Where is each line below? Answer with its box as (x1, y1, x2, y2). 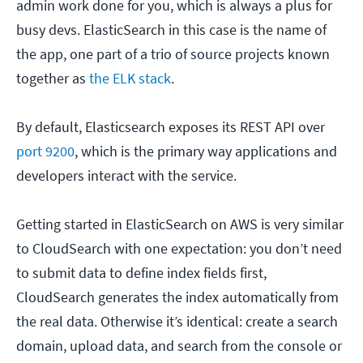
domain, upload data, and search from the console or (16, 336, 342, 356)
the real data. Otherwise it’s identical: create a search (16, 312, 338, 331)
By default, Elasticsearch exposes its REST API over (16, 117, 325, 137)
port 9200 (16, 142, 75, 161)
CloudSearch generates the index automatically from (16, 288, 339, 307)
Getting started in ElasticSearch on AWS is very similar (16, 215, 344, 234)
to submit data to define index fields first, (16, 263, 267, 283)
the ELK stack (89, 69, 171, 88)
